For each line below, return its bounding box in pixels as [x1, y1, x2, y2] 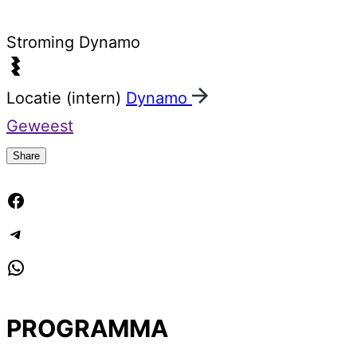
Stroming [6, 33, 79, 53]
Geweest [6, 116, 73, 136]
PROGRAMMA [6, 313, 168, 343]
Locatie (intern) [6, 88, 126, 108]
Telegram [25, 225, 109, 249]
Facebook [25, 191, 113, 215]
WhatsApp [25, 258, 120, 282]
